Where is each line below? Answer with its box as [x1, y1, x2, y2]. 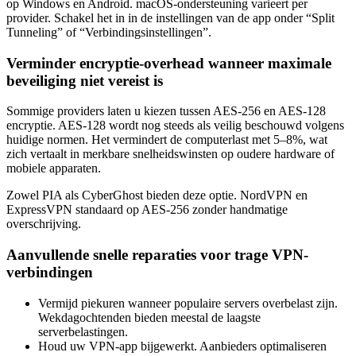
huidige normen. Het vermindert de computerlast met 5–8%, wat [6, 133, 327, 147]
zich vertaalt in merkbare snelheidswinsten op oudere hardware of [6, 147, 335, 161]
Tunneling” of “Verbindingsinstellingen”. [6, 25, 211, 39]
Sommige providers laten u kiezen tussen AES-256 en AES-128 [6, 104, 326, 118]
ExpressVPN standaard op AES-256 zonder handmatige [6, 203, 288, 217]
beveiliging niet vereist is [6, 72, 163, 89]
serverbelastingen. [38, 324, 128, 339]
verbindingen [6, 264, 93, 281]
